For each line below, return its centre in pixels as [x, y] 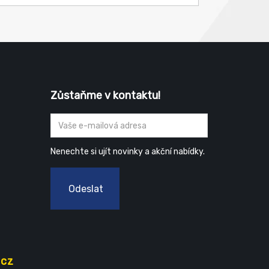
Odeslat [86, 189]
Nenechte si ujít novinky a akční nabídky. [127, 152]
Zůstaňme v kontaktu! [105, 95]
